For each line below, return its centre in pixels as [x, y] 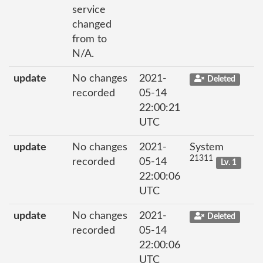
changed [92, 24]
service [89, 10]
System [207, 147]
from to [90, 39]
